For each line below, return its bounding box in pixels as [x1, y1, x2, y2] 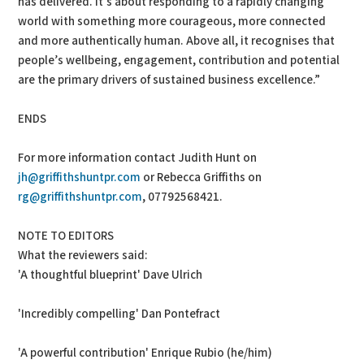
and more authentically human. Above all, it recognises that [18, 33, 336, 49]
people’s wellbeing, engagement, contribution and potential [18, 53, 340, 68]
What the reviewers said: [18, 248, 149, 263]
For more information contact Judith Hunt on [18, 150, 258, 166]
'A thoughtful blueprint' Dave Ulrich [18, 267, 203, 283]
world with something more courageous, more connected [18, 14, 327, 29]
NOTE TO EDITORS [18, 228, 115, 244]
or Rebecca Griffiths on [141, 170, 262, 185]
